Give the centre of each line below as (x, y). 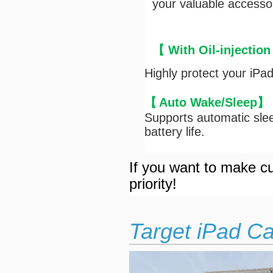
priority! (153, 184)
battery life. (174, 132)
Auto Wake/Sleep (208, 102)
